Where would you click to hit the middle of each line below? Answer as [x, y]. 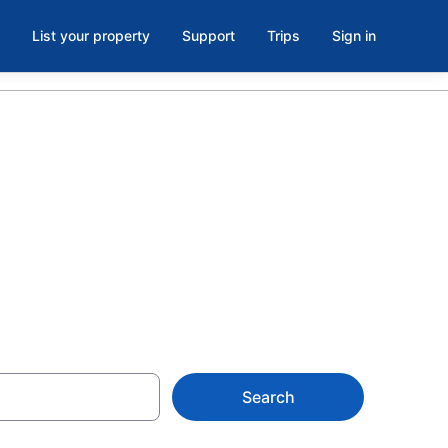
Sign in [354, 35]
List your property [91, 35]
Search [268, 397]
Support [208, 35]
